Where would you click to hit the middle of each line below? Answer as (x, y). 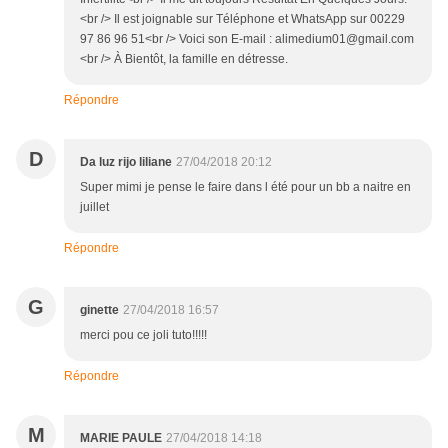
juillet (94, 207)
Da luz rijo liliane (126, 162)
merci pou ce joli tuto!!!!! (143, 335)
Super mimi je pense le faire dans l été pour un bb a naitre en (245, 187)
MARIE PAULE (121, 438)
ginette (99, 310)
